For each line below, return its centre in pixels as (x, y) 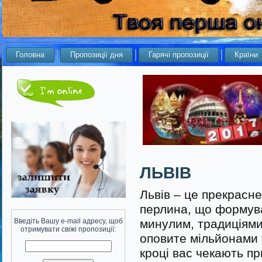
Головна (30, 55)
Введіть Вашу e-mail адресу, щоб (68, 221)
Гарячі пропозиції (179, 55)
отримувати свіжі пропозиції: (68, 229)
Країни (246, 55)
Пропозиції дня (96, 55)
